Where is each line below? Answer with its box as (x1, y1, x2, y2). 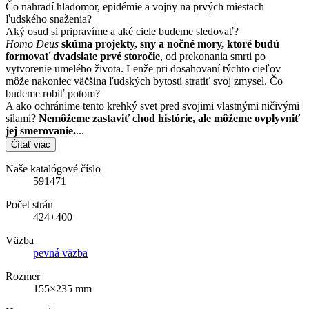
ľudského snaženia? (6, 13, 92, 26)
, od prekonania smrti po (160, 50, 266, 63)
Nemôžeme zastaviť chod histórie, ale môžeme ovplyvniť (39, 112, 300, 125)
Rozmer (6, 270, 40, 283)
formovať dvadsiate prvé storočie (6, 50, 160, 63)
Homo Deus (6, 38, 59, 50)
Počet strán (6, 199, 53, 211)
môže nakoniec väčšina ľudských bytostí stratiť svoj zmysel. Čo (6, 75, 283, 88)
